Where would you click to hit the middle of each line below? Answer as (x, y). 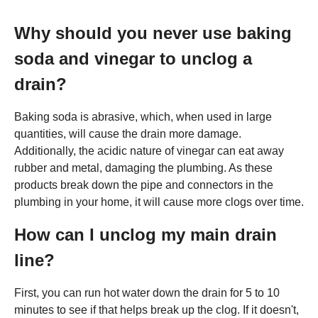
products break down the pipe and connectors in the (144, 185)
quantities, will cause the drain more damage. (128, 133)
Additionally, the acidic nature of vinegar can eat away (149, 150)
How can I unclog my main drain (146, 234)
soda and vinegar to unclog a (133, 58)
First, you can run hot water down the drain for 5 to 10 (147, 292)
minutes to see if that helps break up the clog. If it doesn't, (157, 309)
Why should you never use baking (153, 33)
